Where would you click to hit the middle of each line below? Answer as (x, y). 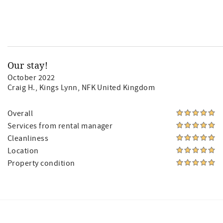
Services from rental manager (60, 126)
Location (23, 151)
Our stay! (28, 65)
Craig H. (21, 88)
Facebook (65, 215)
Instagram (92, 215)
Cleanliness (28, 138)
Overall (20, 113)
